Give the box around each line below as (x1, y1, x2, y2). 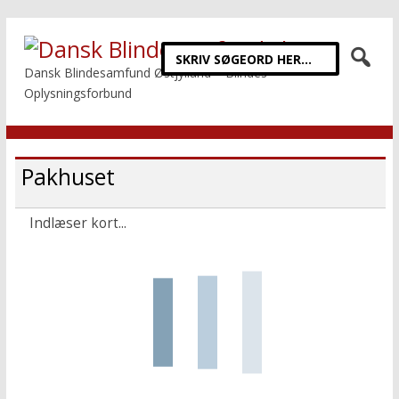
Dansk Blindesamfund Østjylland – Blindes (23, 64, 267, 81)
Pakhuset (20, 162, 115, 191)
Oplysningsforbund (23, 85, 132, 102)
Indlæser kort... (28, 214, 126, 232)
